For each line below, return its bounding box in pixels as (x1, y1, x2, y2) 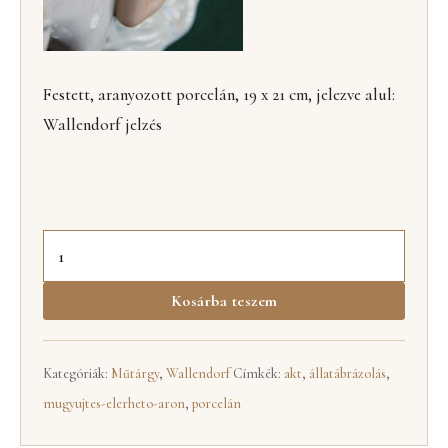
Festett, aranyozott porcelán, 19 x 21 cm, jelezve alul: (43, 84, 395, 106)
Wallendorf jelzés (43, 114, 162, 136)
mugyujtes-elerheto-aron (43, 394, 185, 412)
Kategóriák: (43, 364, 111, 382)
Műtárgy (111, 364, 159, 382)
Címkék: (233, 364, 284, 382)
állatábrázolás (309, 364, 386, 382)
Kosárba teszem (170, 290, 278, 311)
